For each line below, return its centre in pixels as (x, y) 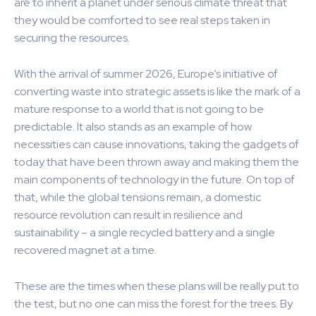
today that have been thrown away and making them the (157, 162)
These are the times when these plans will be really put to (157, 286)
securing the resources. (72, 38)
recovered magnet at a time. (85, 250)
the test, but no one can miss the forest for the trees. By (153, 304)
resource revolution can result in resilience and (128, 215)
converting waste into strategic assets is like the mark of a (157, 92)
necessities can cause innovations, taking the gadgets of (157, 145)
